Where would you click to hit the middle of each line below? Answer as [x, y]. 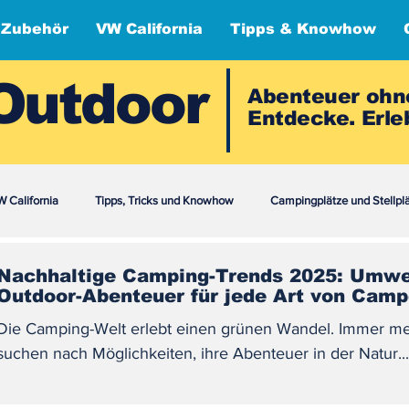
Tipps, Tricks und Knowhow [164, 200]
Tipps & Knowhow [303, 29]
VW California [149, 29]
